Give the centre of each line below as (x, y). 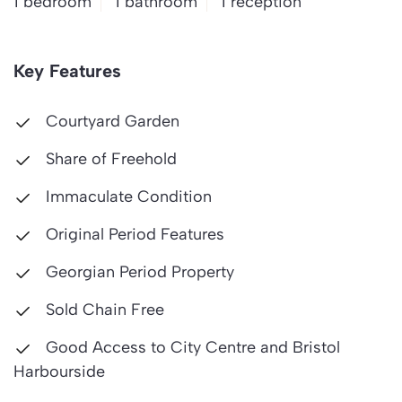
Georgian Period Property (138, 272)
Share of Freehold (109, 159)
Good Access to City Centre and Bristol (191, 347)
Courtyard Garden (110, 121)
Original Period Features (133, 234)
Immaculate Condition (127, 197)
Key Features (67, 71)
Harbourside (59, 371)
